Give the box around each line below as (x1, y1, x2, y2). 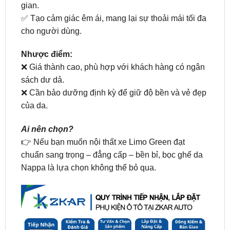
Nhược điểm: (21, 23, 72, 32)
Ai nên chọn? (21, 98, 73, 107)
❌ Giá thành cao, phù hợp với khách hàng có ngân (21, 36, 205, 45)
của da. (21, 74, 48, 84)
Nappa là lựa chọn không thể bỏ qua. (21, 137, 156, 146)
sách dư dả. (21, 49, 64, 58)
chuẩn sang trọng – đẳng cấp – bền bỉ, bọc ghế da (21, 124, 203, 133)
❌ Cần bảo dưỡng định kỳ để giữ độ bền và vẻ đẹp (21, 62, 206, 71)
